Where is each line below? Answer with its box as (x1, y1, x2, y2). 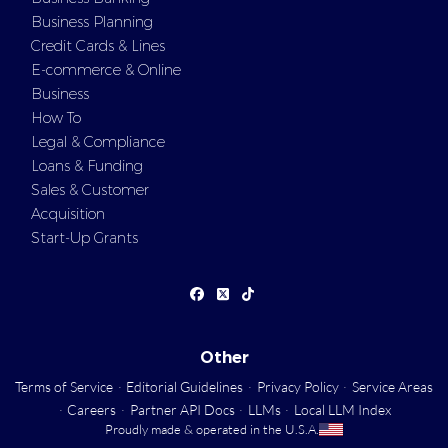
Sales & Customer (31, 181, 149, 199)
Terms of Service (15, 378, 114, 395)
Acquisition (31, 205, 105, 223)
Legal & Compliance (31, 133, 165, 151)
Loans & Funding (31, 157, 143, 175)
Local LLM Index (293, 401, 391, 418)
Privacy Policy (256, 378, 339, 395)
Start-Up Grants (31, 229, 138, 247)
